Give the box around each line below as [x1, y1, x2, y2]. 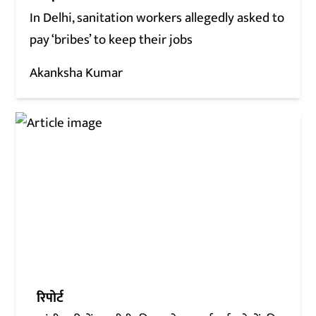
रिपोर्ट [37, 287, 64, 310]
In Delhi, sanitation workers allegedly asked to [30, 6, 285, 29]
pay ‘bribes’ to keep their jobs [30, 28, 193, 51]
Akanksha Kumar [30, 61, 123, 84]
